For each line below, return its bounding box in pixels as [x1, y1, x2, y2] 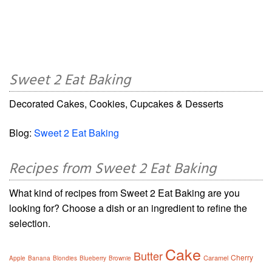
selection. [9, 216, 50, 231]
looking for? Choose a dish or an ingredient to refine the [9, 201, 247, 216]
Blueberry [80, 254, 106, 263]
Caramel [203, 253, 228, 263]
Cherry [231, 252, 253, 263]
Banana [28, 254, 50, 263]
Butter [134, 248, 163, 264]
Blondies [53, 254, 77, 263]
